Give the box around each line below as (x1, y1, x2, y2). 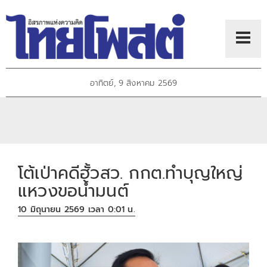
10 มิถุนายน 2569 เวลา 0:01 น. (18, 203, 135, 216)
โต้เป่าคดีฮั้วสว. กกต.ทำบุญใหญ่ (18, 160, 243, 186)
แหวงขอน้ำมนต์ (18, 178, 129, 204)
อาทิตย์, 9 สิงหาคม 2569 (89, 77, 178, 90)
